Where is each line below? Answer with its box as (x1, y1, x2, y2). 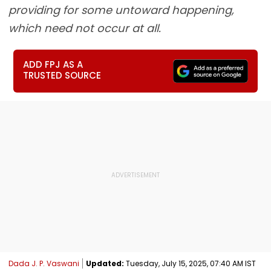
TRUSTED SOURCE (23, 69, 102, 82)
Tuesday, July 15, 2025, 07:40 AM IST (124, 258, 256, 269)
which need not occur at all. (8, 21, 161, 36)
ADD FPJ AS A (23, 58, 83, 71)
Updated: (86, 258, 124, 269)
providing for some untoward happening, (8, 2, 234, 18)
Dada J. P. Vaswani (8, 258, 79, 269)
